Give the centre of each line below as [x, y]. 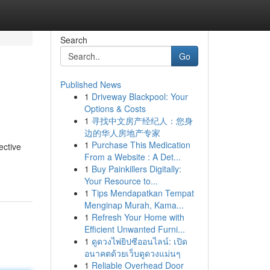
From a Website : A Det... [132, 157]
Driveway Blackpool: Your [140, 96]
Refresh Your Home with [138, 217]
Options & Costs [115, 108]
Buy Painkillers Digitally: [136, 169]
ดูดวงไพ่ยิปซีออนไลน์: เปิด [139, 241]
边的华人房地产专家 [122, 133]
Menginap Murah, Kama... [134, 205]
